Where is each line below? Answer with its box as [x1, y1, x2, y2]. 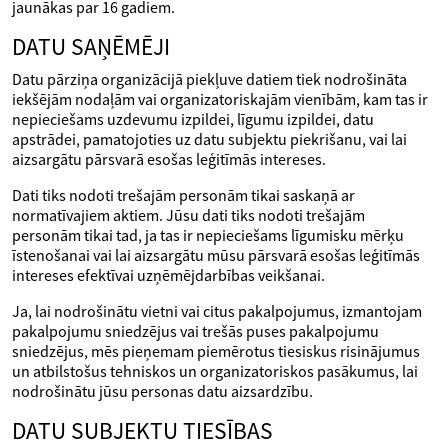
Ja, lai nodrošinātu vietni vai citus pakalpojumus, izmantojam [12, 301, 422, 321]
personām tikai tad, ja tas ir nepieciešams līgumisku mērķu [12, 225, 404, 245]
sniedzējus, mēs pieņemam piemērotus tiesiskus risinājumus [12, 341, 420, 361]
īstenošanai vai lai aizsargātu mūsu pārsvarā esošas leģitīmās [12, 245, 420, 265]
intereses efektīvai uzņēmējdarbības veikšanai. [12, 265, 325, 285]
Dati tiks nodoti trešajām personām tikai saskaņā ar [12, 185, 355, 205]
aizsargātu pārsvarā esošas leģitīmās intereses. [12, 149, 326, 169]
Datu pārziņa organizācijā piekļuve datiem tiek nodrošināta [12, 69, 407, 89]
